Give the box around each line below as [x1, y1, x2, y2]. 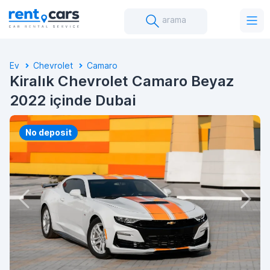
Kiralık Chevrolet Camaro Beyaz [10, 72, 234, 90]
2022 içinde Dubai [10, 92, 136, 109]
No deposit [25, 127, 72, 137]
